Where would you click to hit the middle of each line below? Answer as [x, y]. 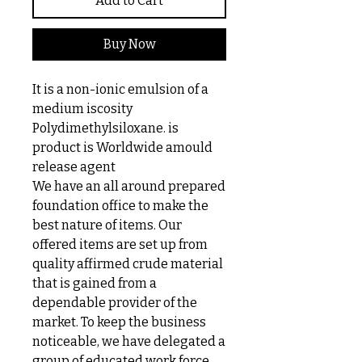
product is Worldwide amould [122, 147]
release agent [74, 167]
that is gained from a [95, 283]
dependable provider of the [115, 303]
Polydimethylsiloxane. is [105, 128]
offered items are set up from [120, 244]
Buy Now [129, 44]
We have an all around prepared [129, 186]
